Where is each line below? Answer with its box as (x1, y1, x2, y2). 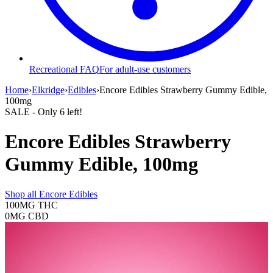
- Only (30, 106, 60, 117)
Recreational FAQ (29, 63, 99, 74)
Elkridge (32, 84, 65, 95)
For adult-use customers (99, 63, 191, 74)
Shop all (5, 188, 39, 199)
